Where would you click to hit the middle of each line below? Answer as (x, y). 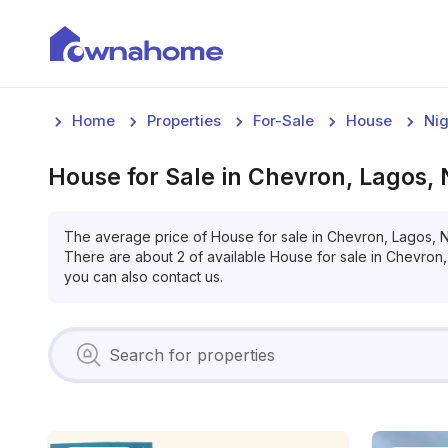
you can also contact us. (143, 276)
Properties (184, 120)
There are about (118, 256)
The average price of (137, 236)
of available (227, 256)
